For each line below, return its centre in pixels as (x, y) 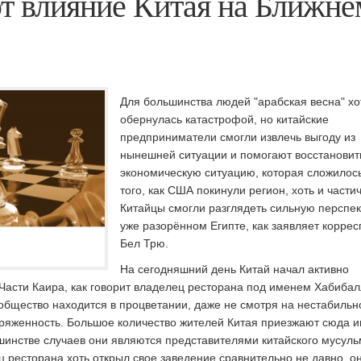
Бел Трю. (144, 243)
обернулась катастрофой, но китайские (224, 119)
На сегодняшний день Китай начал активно (234, 269)
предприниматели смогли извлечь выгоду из (238, 137)
